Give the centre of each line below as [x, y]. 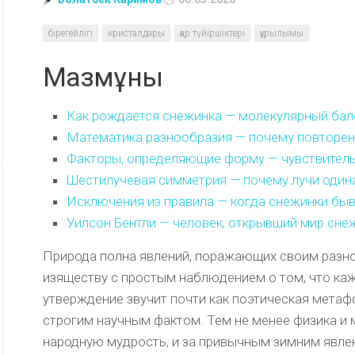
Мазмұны [103, 77]
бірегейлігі [71, 34]
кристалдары [136, 34]
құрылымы [282, 34]
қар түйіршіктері [212, 34]
